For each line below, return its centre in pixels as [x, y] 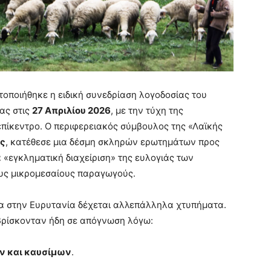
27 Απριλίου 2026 [71, 110]
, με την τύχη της [147, 110]
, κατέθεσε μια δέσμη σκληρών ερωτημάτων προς [113, 142]
